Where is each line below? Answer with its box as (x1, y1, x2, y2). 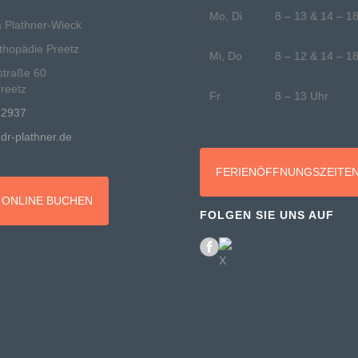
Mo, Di (209, 10, 243, 22)
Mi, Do (209, 50, 243, 62)
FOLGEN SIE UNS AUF (200, 209, 335, 221)
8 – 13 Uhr (275, 89, 329, 102)
